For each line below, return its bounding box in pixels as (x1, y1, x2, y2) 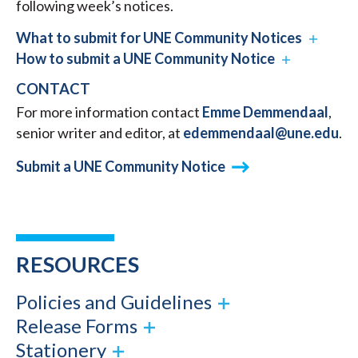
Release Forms (16, 314, 137, 338)
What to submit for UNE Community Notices (16, 29, 302, 47)
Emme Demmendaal (202, 103, 328, 121)
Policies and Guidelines (16, 290, 212, 314)
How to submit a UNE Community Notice (16, 50, 275, 68)
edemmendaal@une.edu (183, 124, 339, 142)
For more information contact (16, 103, 202, 121)
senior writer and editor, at (16, 124, 183, 142)
